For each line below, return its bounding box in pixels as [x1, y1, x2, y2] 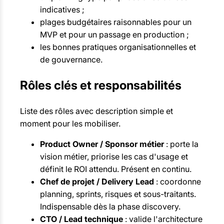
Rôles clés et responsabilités [20, 78, 181, 93]
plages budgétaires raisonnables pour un [40, 17, 191, 27]
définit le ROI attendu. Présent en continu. [40, 164, 191, 174]
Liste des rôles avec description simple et [20, 106, 173, 116]
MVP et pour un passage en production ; [40, 29, 189, 40]
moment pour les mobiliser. [20, 118, 120, 129]
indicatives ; [40, 4, 84, 15]
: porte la [164, 139, 198, 149]
